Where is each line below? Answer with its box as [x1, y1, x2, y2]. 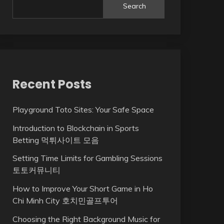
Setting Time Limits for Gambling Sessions [12, 153, 162, 163]
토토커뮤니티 [12, 165, 60, 175]
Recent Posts [12, 75, 91, 92]
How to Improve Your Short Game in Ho [12, 183, 153, 194]
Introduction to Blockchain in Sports [12, 122, 139, 133]
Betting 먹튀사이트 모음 [12, 134, 99, 145]
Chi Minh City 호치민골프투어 [12, 195, 118, 206]
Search [123, 1, 146, 10]
